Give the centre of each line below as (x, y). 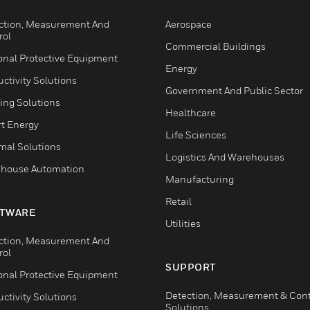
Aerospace (189, 24)
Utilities (183, 223)
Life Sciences (196, 134)
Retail (179, 201)
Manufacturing (200, 179)
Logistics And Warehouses (225, 156)
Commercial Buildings (216, 46)
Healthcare (191, 112)
